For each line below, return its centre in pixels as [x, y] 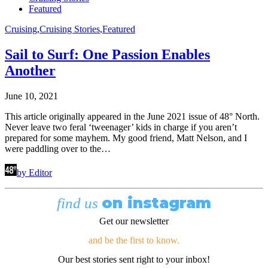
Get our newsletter [134, 221]
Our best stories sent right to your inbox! [134, 260]
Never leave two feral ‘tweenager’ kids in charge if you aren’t [121, 127]
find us [79, 203]
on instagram [156, 203]
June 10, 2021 [31, 96]
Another [30, 71]
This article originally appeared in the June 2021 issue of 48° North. [132, 117]
